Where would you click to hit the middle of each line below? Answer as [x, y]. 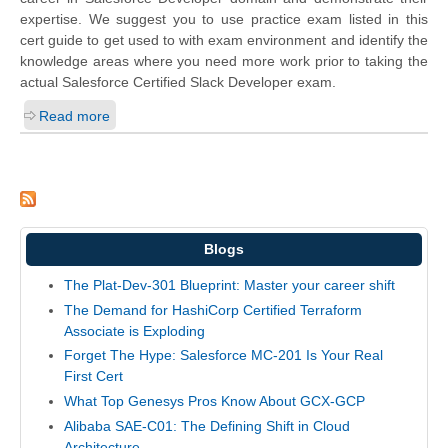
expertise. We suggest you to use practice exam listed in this [224, 19]
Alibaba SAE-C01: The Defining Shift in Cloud [206, 425]
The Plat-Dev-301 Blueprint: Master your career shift [229, 285]
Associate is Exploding [134, 330]
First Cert [93, 376]
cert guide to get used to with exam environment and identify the [224, 40]
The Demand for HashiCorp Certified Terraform [212, 309]
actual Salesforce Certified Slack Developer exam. [178, 82]
